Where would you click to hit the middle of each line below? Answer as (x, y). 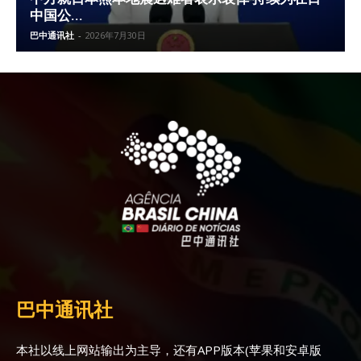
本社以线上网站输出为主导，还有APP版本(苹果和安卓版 (169, 349)
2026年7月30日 (116, 35)
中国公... (56, 15)
